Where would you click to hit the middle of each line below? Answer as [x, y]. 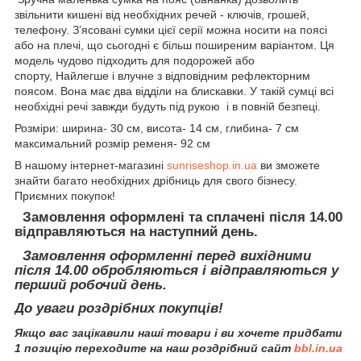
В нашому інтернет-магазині [91, 165]
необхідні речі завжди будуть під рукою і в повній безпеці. [168, 106]
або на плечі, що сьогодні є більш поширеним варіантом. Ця [174, 45]
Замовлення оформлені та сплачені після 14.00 [178, 217]
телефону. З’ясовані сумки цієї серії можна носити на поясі [171, 29]
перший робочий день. [93, 284]
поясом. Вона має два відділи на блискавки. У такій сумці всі [174, 91]
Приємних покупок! [66, 195]
